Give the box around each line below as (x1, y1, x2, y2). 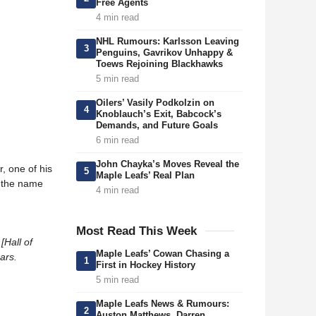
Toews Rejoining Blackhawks (96, 59, 223, 69)
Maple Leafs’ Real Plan (96, 170, 195, 181)
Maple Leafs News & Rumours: (96, 298, 229, 309)
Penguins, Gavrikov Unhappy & (96, 47, 233, 58)
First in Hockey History (96, 260, 195, 270)
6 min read (96, 135, 139, 145)
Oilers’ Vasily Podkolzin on (96, 97, 214, 108)
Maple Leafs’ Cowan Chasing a (96, 248, 229, 259)
